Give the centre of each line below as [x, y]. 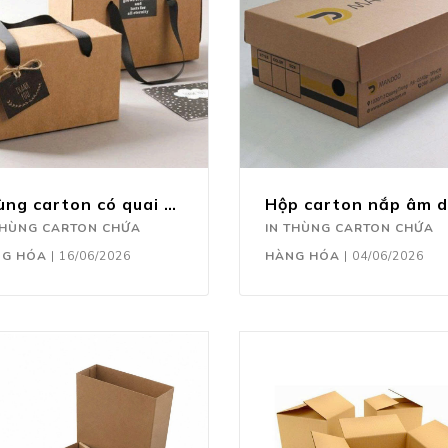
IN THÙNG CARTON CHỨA [349, 228]
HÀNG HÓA [302, 256]
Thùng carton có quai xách [170, 204]
